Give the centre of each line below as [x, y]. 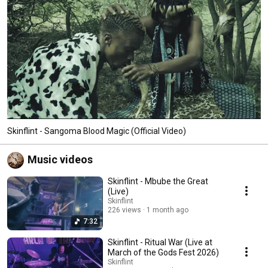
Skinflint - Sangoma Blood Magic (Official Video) [97, 131]
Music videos [60, 159]
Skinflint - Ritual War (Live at [160, 242]
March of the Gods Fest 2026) [163, 252]
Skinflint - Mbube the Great [158, 181]
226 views [124, 210]
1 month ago [167, 210]
